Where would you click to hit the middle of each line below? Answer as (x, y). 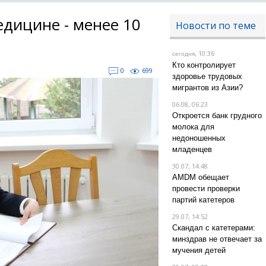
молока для (193, 127)
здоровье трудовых (207, 76)
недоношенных (199, 138)
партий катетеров (203, 200)
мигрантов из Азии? (207, 88)
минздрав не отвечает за (217, 239)
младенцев (192, 149)
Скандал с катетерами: (213, 228)
